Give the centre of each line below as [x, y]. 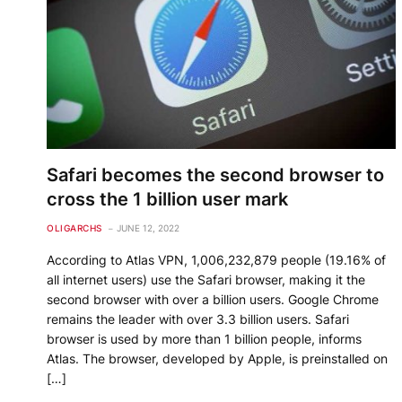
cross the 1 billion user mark [167, 200]
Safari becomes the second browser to [215, 175]
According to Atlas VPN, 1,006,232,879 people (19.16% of [216, 260]
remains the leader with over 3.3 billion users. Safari [198, 319]
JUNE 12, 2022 [148, 228]
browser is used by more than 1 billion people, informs [204, 339]
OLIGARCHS [74, 228]
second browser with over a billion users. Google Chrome [213, 300]
